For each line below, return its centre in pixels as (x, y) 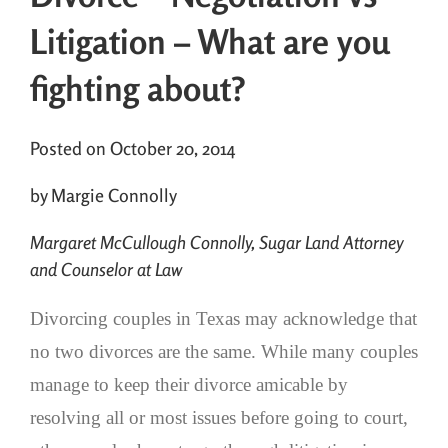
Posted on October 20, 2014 (132, 147)
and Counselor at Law (106, 268)
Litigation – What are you (210, 42)
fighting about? (138, 89)
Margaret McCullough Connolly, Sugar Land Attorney (216, 241)
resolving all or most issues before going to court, (219, 418)
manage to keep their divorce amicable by (189, 385)
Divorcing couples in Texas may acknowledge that (223, 319)
